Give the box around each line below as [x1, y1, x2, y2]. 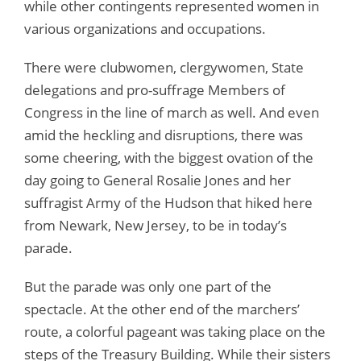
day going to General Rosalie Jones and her [24, 171, 291, 190]
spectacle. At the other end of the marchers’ [24, 300, 300, 319]
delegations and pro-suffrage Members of [24, 81, 285, 100]
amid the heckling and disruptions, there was [24, 126, 303, 145]
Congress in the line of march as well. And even [24, 103, 319, 122]
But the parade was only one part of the [24, 277, 272, 297]
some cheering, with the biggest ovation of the [24, 148, 313, 168]
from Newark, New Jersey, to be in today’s [24, 216, 287, 235]
